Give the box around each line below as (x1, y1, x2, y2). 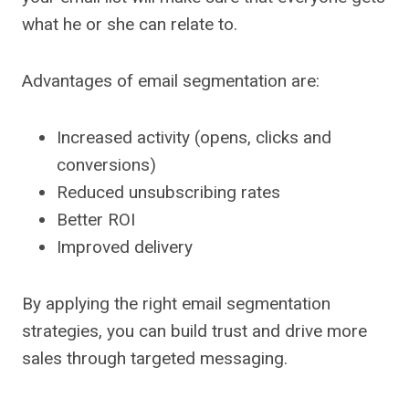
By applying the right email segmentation (22, 293, 330, 315)
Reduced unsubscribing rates (57, 182, 280, 204)
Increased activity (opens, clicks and (57, 127, 331, 149)
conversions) (57, 154, 156, 176)
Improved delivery (57, 236, 193, 258)
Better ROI (57, 209, 135, 231)
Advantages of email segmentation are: (22, 70, 320, 92)
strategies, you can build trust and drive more (22, 320, 367, 342)
